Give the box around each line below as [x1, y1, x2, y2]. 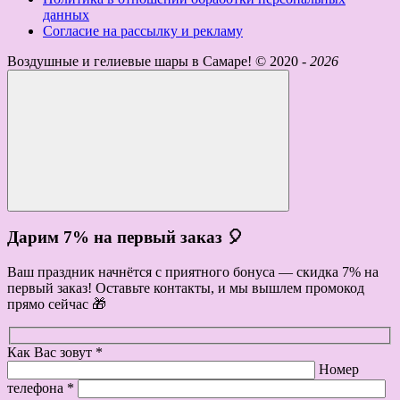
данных [43, 6, 89, 22]
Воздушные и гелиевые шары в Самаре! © [7, 53, 266, 69]
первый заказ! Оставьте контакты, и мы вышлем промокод [7, 280, 364, 296]
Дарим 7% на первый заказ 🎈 [7, 228, 244, 247]
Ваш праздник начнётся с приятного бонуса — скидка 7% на [7, 264, 379, 280]
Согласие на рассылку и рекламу [43, 22, 243, 38]
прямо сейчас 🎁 [7, 296, 106, 312]
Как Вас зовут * [7, 344, 103, 360]
